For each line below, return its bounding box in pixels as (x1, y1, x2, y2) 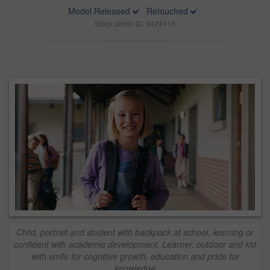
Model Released (68, 5, 130, 17)
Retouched (146, 5, 188, 17)
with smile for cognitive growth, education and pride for (31, 250, 239, 262)
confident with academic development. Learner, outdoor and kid (14, 237, 256, 250)
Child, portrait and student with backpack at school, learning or (16, 225, 254, 238)
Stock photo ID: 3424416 (95, 18, 175, 28)
